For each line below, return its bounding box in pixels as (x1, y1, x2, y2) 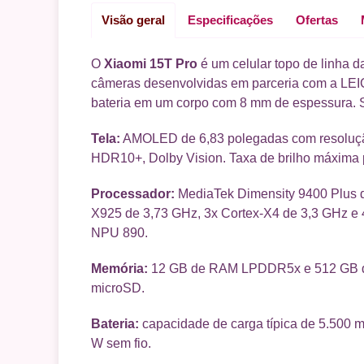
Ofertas (296, 12, 338, 27)
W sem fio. (91, 336, 151, 350)
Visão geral (102, 12, 165, 27)
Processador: (91, 186, 175, 201)
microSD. (91, 280, 145, 295)
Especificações (188, 12, 273, 27)
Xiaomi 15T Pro (104, 56, 197, 71)
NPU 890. (91, 225, 148, 240)
